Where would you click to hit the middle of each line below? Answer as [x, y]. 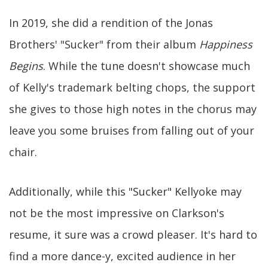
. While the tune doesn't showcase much [147, 66]
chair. [23, 152]
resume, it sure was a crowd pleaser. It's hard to [133, 234]
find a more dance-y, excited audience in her [122, 256]
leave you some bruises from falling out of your [132, 130]
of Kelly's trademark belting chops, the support [132, 87]
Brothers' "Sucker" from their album [104, 44]
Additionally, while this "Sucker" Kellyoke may [125, 191]
